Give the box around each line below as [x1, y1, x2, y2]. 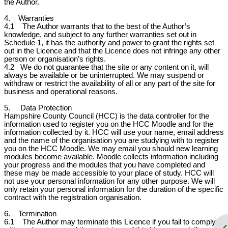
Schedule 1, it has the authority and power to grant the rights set [4, 39, 214, 47]
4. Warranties [4, 14, 54, 22]
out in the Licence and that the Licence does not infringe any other [4, 47, 220, 55]
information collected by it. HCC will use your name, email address [4, 128, 224, 136]
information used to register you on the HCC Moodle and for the [4, 120, 213, 128]
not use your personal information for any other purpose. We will [4, 177, 215, 185]
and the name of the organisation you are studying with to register [4, 136, 219, 145]
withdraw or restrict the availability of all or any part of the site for [4, 79, 215, 88]
